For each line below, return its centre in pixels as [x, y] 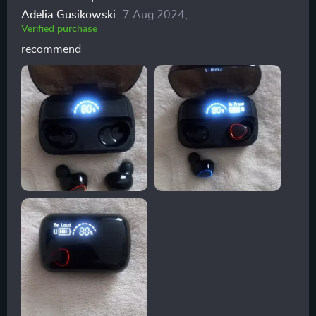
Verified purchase [59, 29]
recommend [51, 49]
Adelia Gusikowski [68, 14]
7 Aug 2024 [154, 14]
